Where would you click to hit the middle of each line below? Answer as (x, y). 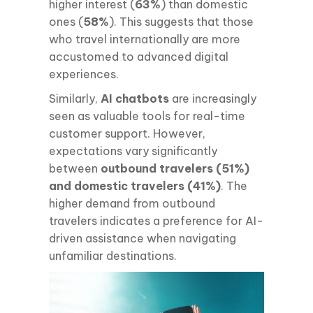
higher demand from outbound (132, 203)
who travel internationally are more (145, 39)
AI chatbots (135, 98)
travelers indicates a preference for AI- (156, 220)
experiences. (84, 74)
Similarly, (75, 98)
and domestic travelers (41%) (135, 185)
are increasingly (213, 98)
